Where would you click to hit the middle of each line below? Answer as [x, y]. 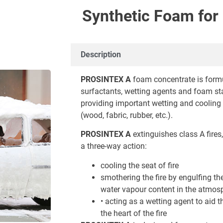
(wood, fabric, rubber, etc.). [127, 115]
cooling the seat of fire [140, 165]
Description [101, 55]
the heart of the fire [134, 213]
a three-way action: [114, 146]
